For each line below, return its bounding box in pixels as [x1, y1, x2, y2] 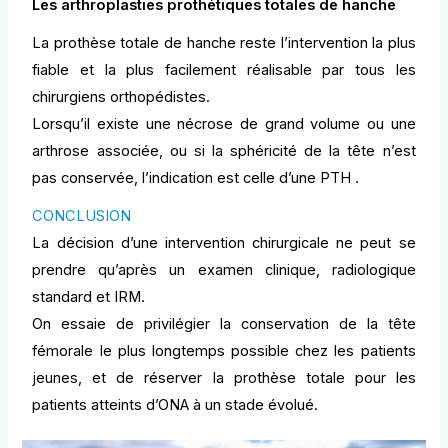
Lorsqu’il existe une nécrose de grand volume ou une [32, 114, 416, 133]
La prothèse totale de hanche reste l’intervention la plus [32, 33, 416, 52]
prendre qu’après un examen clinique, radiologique [32, 260, 416, 279]
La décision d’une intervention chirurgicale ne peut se [32, 233, 416, 252]
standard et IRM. [32, 287, 146, 306]
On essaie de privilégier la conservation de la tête [32, 314, 416, 333]
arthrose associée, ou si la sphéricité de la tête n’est [32, 141, 416, 160]
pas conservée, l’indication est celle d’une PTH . [32, 168, 360, 187]
